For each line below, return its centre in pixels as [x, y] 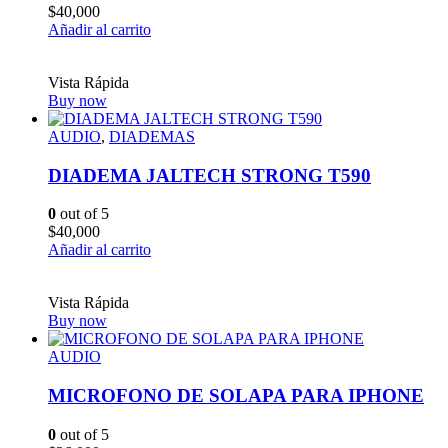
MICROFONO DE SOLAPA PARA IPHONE [236, 396]
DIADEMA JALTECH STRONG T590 [209, 175]
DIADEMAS [152, 136]
